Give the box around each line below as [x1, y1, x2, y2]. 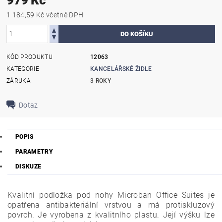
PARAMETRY [15, 148, 53, 155]
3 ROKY [90, 77, 111, 84]
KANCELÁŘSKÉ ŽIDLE [90, 65, 152, 72]
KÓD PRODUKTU [6, 53, 53, 60]
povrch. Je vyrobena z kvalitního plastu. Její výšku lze [7, 210, 215, 220]
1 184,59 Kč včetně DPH [46, 10, 84, 19]
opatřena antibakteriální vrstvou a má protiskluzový [7, 200, 215, 210]
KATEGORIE [6, 65, 39, 72]
